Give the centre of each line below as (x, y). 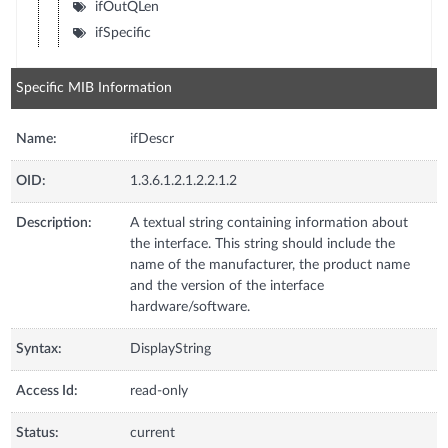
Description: (54, 222)
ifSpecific (122, 32)
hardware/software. (190, 306)
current (153, 432)
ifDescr (152, 138)
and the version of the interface (227, 285)
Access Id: (47, 390)
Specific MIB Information (94, 87)
